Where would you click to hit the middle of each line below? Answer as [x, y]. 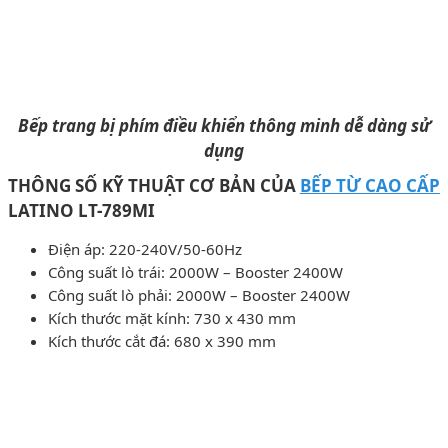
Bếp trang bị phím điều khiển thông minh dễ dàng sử [224, 125]
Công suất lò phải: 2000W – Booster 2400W [199, 294]
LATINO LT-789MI [81, 210]
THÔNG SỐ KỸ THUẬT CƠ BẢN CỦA [154, 185]
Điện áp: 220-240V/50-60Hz [145, 248]
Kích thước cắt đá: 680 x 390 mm [162, 340]
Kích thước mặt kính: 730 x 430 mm [172, 317]
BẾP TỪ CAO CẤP [370, 185]
